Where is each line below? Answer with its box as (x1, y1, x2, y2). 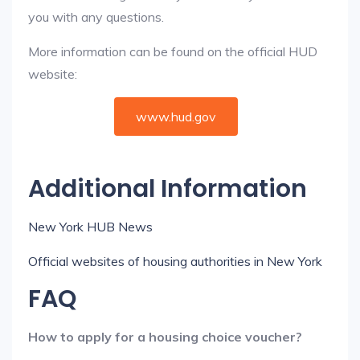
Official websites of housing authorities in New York (28, 253, 322, 269)
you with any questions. (28, 9, 164, 25)
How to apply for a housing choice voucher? (28, 329, 302, 345)
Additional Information (28, 172, 307, 206)
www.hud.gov (136, 108, 216, 125)
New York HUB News (28, 219, 153, 235)
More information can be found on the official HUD (28, 43, 317, 59)
